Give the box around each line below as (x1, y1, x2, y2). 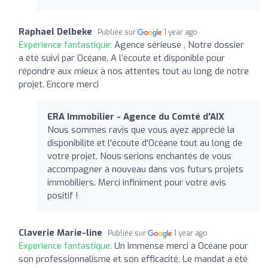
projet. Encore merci (19, 78, 99, 90)
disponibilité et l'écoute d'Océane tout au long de (47, 136, 242, 149)
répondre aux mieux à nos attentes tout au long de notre (19, 65, 249, 77)
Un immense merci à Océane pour (114, 239, 248, 252)
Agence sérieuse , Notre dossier (114, 38, 244, 51)
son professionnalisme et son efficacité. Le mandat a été (19, 252, 248, 265)
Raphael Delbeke (19, 25, 92, 38)
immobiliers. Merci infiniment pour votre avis (47, 176, 226, 188)
